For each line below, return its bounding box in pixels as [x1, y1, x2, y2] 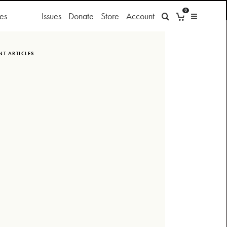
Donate [68, 10, 94, 22]
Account [126, 10, 155, 22]
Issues [41, 10, 61, 22]
